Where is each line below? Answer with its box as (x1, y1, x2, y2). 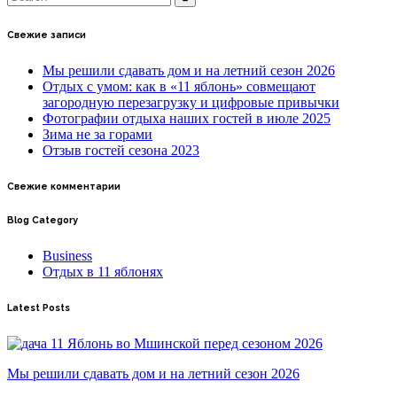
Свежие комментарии (7, 180, 121, 192)
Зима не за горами (43, 126, 152, 142)
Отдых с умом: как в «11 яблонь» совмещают (43, 78, 315, 94)
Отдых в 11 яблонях (43, 263, 163, 279)
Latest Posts (7, 301, 70, 314)
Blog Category (7, 214, 78, 226)
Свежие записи (7, 28, 86, 41)
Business (43, 247, 92, 263)
